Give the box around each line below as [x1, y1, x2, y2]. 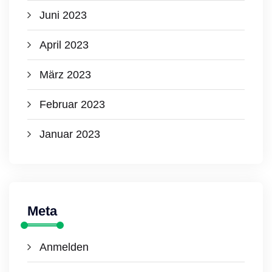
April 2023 [39, 39, 89, 51]
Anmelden [39, 241, 89, 253]
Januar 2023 [39, 128, 100, 140]
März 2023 [39, 69, 91, 81]
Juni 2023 [39, 9, 87, 21]
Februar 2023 [39, 98, 105, 110]
